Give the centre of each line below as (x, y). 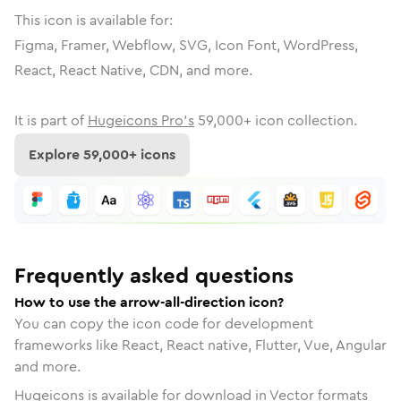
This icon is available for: (94, 20)
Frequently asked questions (154, 275)
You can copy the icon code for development (164, 323)
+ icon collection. (300, 120)
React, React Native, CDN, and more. (133, 70)
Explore (56, 154)
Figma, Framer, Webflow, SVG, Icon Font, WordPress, (186, 45)
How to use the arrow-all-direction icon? (149, 302)
